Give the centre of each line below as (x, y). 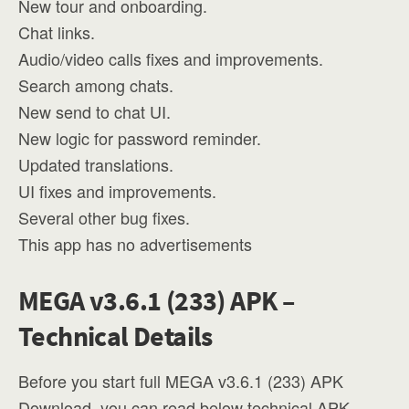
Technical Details (115, 336)
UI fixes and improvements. (117, 191)
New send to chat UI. (94, 111)
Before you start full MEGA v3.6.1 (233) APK (181, 381)
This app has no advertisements (135, 244)
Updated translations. (96, 164)
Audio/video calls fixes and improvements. (171, 58)
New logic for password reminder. (140, 138)
